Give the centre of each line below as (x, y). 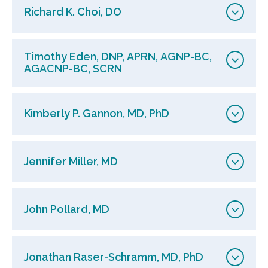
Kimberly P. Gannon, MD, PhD (97, 113)
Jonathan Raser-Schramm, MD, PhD (114, 257)
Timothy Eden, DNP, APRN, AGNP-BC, (118, 56)
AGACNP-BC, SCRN (73, 68)
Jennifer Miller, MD (71, 161)
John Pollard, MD (67, 209)
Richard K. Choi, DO (73, 11)
